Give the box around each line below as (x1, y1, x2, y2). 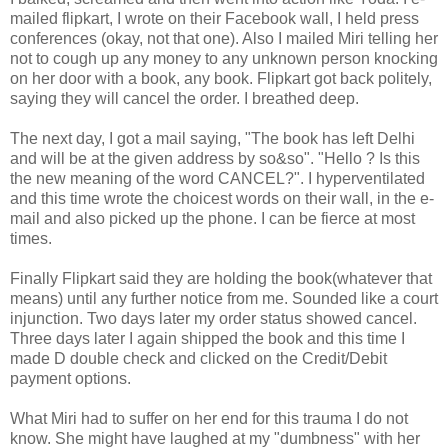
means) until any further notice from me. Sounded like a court (10, 289, 438, 307)
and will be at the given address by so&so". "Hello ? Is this (10, 149, 420, 167)
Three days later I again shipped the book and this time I (10, 329, 405, 347)
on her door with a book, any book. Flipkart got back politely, (10, 69, 432, 87)
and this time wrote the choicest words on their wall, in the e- (10, 189, 434, 207)
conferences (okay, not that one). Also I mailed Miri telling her (10, 29, 438, 47)
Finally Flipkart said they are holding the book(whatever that (10, 269, 432, 287)
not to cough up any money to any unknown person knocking (10, 49, 438, 67)
